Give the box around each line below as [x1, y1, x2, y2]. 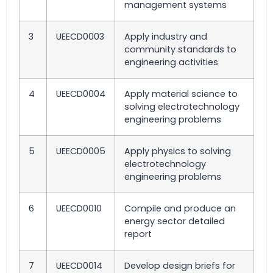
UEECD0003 [56, 30, 104, 43]
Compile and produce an [124, 202, 236, 215]
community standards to [124, 43, 236, 56]
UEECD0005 [56, 145, 105, 158]
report [124, 228, 152, 241]
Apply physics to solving [124, 145, 231, 158]
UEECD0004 [56, 88, 105, 101]
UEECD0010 [56, 202, 102, 215]
